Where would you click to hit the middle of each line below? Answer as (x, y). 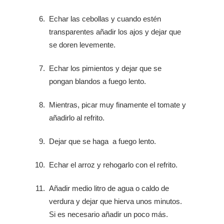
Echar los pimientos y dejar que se (105, 68)
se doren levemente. (82, 44)
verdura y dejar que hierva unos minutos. (115, 201)
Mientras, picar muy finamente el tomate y (117, 104)
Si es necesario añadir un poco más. (108, 214)
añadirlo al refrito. (77, 117)
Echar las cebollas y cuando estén (105, 18)
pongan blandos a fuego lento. (97, 81)
